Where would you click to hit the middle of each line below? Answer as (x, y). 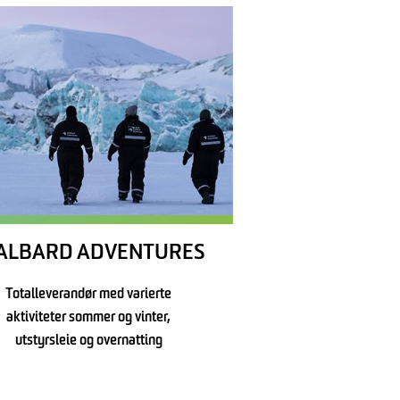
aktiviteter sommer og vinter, (89, 318)
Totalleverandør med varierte (89, 295)
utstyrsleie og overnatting (88, 342)
